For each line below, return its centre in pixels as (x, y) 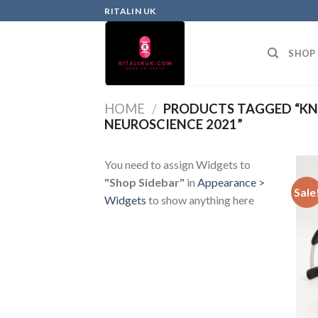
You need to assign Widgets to (177, 164)
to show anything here (200, 199)
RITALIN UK (130, 11)
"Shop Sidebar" (144, 182)
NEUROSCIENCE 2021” (174, 125)
